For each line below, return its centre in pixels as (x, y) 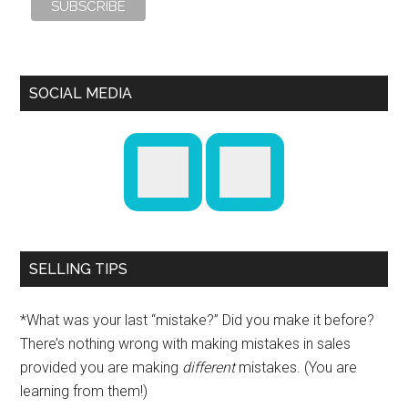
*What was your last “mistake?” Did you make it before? (198, 321)
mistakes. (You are (296, 368)
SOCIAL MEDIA (81, 94)
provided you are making (102, 368)
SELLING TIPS (79, 270)
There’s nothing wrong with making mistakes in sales (186, 344)
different (209, 368)
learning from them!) (84, 392)
